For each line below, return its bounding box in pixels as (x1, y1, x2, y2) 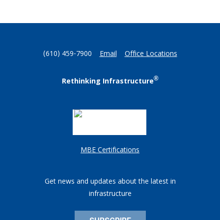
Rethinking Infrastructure (61, 76, 154, 88)
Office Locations (124, 49, 177, 60)
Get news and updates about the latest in (44, 176, 176, 188)
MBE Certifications (81, 145, 139, 157)
